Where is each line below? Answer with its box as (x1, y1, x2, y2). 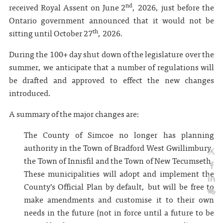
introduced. (8, 86, 51, 99)
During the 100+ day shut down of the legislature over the (8, 47, 215, 60)
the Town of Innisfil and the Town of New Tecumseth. (23, 154, 215, 167)
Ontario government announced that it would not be (8, 13, 215, 26)
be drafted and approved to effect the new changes (8, 73, 215, 86)
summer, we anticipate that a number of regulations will (8, 60, 215, 73)
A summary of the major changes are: (8, 107, 140, 120)
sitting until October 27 (8, 26, 93, 39)
